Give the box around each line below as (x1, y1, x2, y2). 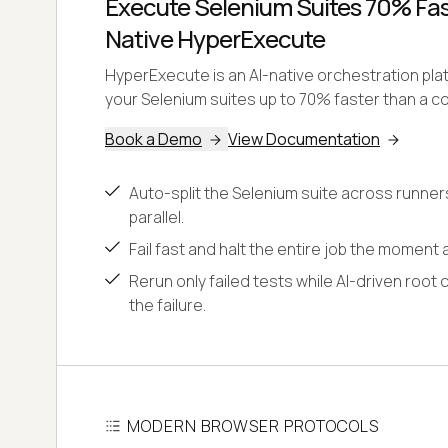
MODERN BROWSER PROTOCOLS (127, 414, 379, 437)
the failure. (129, 293, 206, 316)
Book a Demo (105, 127, 202, 150)
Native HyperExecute (105, 21, 325, 55)
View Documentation (228, 127, 380, 150)
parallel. (129, 205, 184, 228)
